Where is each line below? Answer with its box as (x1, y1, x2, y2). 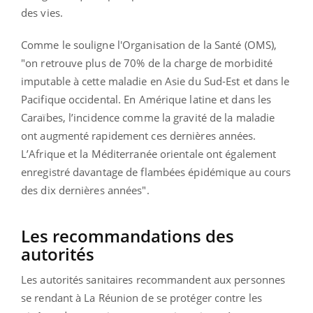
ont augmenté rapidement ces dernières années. (21, 129, 256, 143)
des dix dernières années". (21, 183, 152, 198)
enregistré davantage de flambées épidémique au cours (21, 165, 291, 180)
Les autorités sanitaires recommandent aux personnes (21, 272, 286, 287)
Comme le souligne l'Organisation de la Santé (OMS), (21, 38, 277, 52)
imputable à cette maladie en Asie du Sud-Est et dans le (21, 74, 290, 89)
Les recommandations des (21, 224, 234, 248)
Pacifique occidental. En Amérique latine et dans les (21, 92, 272, 107)
